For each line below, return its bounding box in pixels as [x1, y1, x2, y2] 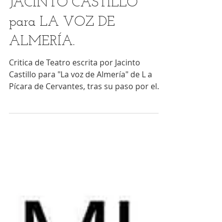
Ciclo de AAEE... [9, 108, 65, 118]
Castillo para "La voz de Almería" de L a [9, 84, 152, 95]
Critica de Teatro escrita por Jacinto [9, 72, 140, 83]
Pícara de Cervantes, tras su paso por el [9, 96, 87, 107]
